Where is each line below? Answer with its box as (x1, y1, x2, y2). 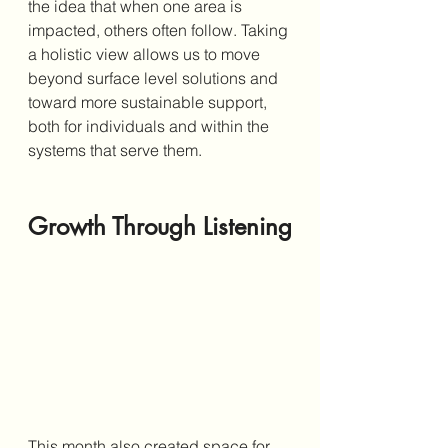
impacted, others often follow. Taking (28, 19, 292, 40)
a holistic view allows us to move (28, 43, 264, 64)
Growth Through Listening (28, 210, 292, 242)
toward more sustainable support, (28, 91, 271, 112)
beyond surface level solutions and (28, 67, 282, 88)
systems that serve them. (28, 139, 202, 160)
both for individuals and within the (28, 115, 273, 136)
